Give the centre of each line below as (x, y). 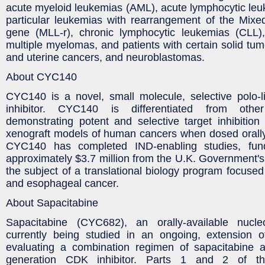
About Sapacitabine (52, 203)
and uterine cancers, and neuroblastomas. (105, 57)
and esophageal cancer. (62, 183)
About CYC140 (41, 77)
